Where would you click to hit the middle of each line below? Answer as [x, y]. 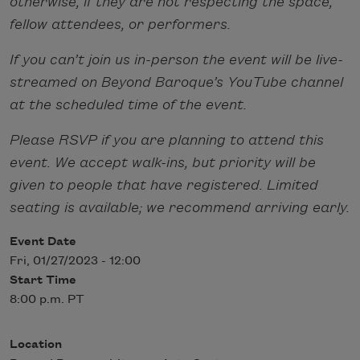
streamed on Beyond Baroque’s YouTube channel [176, 82]
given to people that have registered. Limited [164, 185]
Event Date [43, 241]
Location [36, 344]
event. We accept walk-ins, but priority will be [163, 162]
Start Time [43, 280]
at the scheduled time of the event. [128, 104]
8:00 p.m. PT [47, 299]
